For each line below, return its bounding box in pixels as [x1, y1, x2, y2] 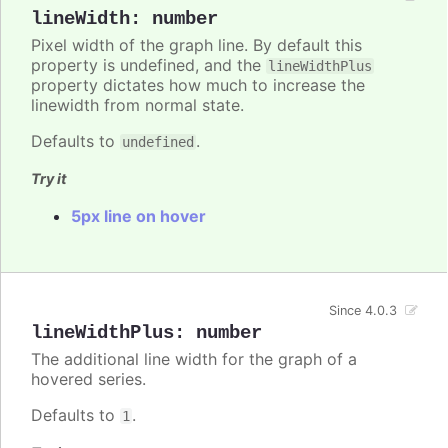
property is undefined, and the [31, 54, 266, 75]
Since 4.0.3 [329, 303, 398, 319]
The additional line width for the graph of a [31, 349, 357, 370]
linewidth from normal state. [31, 94, 244, 115]
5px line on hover [71, 206, 206, 227]
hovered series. [31, 369, 146, 390]
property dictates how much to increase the [31, 74, 365, 95]
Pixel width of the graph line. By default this [31, 34, 362, 55]
